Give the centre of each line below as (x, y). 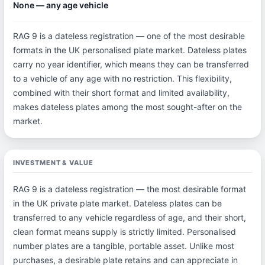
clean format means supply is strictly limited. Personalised (124, 232)
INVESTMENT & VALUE (53, 163)
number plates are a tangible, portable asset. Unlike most (123, 246)
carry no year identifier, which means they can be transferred (131, 64)
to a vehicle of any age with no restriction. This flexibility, (122, 78)
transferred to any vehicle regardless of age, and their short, (129, 217)
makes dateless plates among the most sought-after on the (127, 107)
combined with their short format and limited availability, (121, 93)
